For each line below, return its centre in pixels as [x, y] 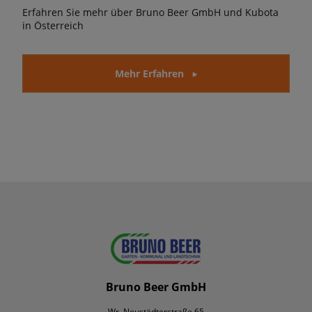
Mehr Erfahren [149, 74]
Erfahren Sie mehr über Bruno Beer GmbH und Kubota [150, 13]
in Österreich [53, 26]
